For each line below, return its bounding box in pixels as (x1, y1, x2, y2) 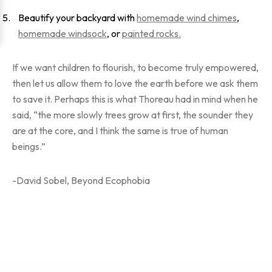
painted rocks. (122, 27, 181, 39)
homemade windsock (18, 27, 107, 39)
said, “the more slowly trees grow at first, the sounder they (12, 109, 253, 121)
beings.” (12, 140, 46, 152)
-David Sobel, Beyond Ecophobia (12, 174, 150, 186)
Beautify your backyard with (18, 12, 137, 24)
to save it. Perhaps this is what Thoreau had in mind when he (12, 93, 258, 105)
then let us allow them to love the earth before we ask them (12, 77, 258, 89)
